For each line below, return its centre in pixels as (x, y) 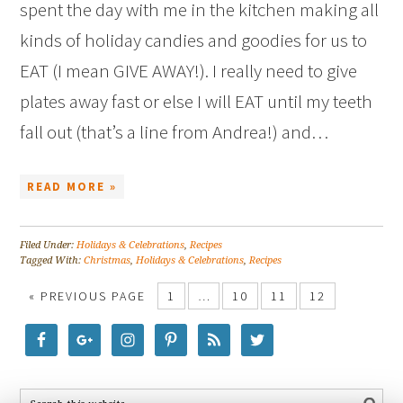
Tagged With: (52, 261)
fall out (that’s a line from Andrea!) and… (175, 132)
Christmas (107, 261)
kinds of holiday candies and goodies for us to (194, 40)
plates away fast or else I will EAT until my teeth (197, 102)
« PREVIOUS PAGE (88, 296)
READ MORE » (72, 187)
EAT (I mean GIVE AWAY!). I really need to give (189, 71)
